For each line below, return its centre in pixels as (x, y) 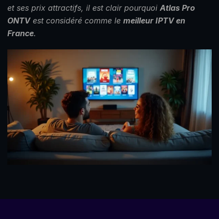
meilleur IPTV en (154, 21)
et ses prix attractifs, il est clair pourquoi (84, 8)
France (21, 33)
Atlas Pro (177, 8)
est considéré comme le (77, 21)
